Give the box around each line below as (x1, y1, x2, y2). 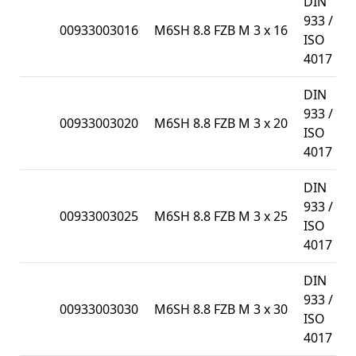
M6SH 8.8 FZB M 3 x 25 (154, 207, 288, 225)
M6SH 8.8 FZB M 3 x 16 (154, 21, 288, 39)
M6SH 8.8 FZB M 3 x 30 (154, 300, 288, 318)
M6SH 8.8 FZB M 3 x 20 (154, 114, 288, 132)
